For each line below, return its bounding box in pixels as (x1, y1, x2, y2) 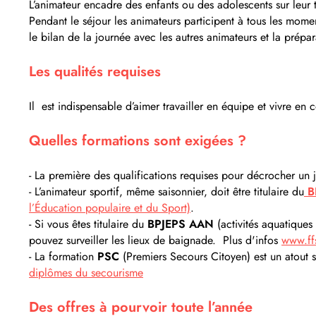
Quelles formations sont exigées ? (29, 130, 246, 151)
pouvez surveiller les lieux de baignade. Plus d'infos (29, 232, 281, 248)
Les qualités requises (29, 61, 165, 82)
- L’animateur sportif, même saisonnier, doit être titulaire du (29, 183, 304, 200)
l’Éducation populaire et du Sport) (29, 200, 190, 216)
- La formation (29, 248, 97, 265)
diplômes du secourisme (29, 265, 143, 281)
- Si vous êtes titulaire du (29, 216, 144, 232)
